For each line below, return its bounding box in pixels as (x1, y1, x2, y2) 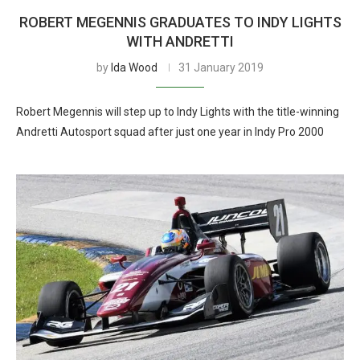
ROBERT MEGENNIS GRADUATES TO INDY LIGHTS (18, 14, 342, 31)
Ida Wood (111, 61, 157, 74)
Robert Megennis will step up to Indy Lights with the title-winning (16, 105, 339, 118)
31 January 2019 (178, 61, 264, 74)
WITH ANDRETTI (126, 33, 234, 50)
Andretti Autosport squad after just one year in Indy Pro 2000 (16, 125, 324, 138)
